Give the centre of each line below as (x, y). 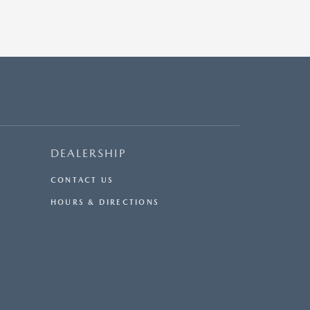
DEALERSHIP (89, 154)
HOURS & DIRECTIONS (105, 203)
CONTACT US (82, 181)
